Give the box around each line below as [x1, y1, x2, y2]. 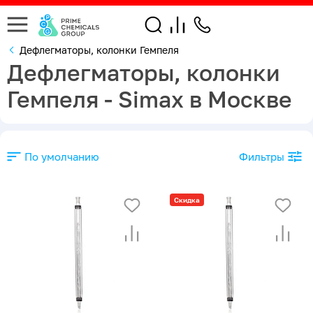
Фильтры [239, 150, 284, 163]
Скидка [173, 195, 200, 204]
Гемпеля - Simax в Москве [7, 85, 292, 112]
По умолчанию [24, 150, 99, 163]
